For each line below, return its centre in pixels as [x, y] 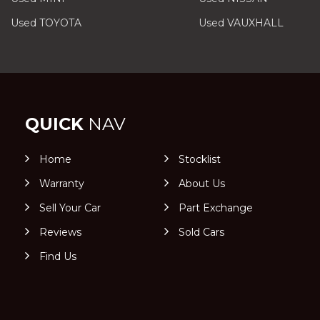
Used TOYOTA [46, 23]
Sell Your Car [70, 208]
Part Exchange [215, 208]
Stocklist [199, 159]
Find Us [58, 256]
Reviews [60, 232]
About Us [201, 184]
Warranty [62, 184]
